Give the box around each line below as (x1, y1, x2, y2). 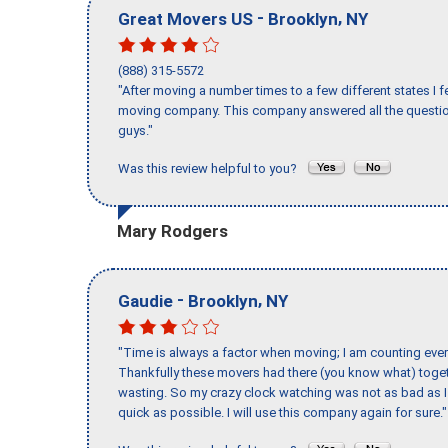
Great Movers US (118, 8, 253, 29)
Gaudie (118, 290, 173, 311)
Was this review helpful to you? (118, 161, 306, 177)
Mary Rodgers (117, 220, 228, 241)
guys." (118, 123, 153, 139)
